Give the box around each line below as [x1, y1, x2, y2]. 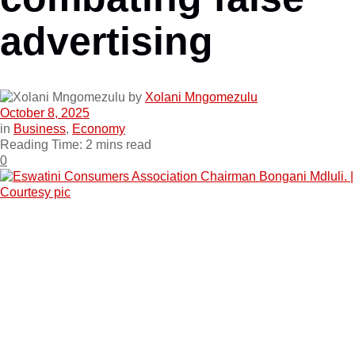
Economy [72, 122, 125, 136]
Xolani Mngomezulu [145, 90, 258, 104]
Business [13, 122, 66, 136]
